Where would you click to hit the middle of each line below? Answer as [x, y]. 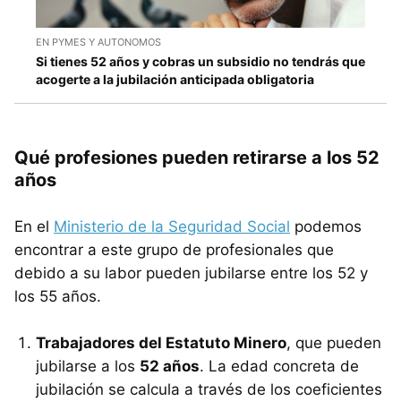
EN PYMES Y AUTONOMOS [98, 43]
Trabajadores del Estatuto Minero [161, 343]
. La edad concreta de [279, 367]
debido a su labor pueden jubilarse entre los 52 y [191, 273]
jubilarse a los [88, 367]
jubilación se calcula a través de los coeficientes [209, 390]
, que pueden [334, 343]
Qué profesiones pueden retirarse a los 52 [197, 158]
